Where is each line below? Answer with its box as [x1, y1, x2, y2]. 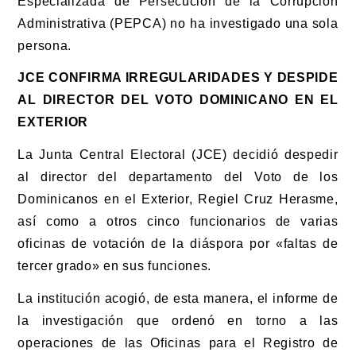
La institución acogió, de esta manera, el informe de [17, 291, 339, 305]
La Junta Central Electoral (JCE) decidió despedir [17, 148, 339, 162]
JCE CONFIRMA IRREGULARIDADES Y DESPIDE [17, 71, 339, 85]
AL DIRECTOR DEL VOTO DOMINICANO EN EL [17, 93, 339, 107]
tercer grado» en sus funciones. [17, 259, 212, 273]
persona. [17, 38, 72, 52]
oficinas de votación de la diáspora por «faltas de [17, 237, 339, 251]
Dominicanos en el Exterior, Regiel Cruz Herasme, [17, 192, 339, 207]
